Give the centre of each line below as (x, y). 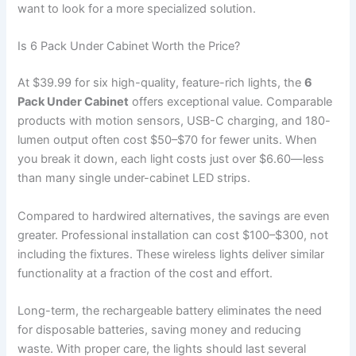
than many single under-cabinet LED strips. (134, 178)
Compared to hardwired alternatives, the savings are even (174, 216)
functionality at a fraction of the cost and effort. (145, 273)
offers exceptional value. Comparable (231, 102)
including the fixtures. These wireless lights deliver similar (171, 254)
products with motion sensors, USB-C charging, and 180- (174, 121)
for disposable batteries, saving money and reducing (160, 329)
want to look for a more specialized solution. (137, 9)
